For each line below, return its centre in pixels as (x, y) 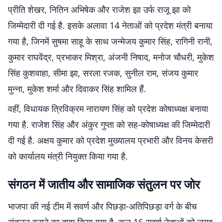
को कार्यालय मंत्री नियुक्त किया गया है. (68, 156)
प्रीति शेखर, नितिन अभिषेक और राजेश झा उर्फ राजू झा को (99, 9)
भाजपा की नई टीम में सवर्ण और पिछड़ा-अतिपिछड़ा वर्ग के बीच (102, 206)
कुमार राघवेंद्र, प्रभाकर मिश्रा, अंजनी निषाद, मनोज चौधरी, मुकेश (111, 57)
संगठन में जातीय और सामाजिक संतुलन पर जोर (104, 184)
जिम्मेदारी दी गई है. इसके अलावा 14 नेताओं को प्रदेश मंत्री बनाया (110, 25)
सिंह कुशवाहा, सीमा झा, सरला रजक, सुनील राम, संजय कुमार (103, 73)
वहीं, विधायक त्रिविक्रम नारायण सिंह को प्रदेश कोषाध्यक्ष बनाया (108, 109)
